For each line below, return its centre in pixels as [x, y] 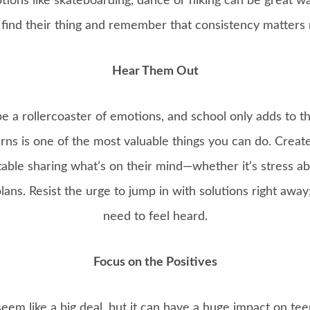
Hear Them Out [155, 72]
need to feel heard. [155, 217]
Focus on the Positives [155, 263]
